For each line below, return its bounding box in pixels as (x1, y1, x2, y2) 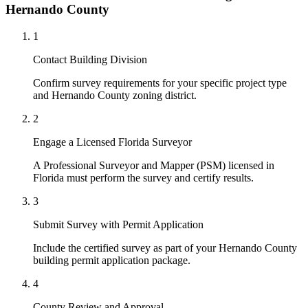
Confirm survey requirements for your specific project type (33, 76, 287, 89)
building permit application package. (33, 254, 190, 266)
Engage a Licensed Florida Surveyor (33, 135, 192, 148)
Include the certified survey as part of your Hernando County (33, 241, 297, 254)
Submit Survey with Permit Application (33, 218, 203, 230)
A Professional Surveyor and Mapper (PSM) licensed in (33, 159, 274, 171)
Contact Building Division (33, 53, 147, 65)
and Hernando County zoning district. (33, 89, 197, 101)
